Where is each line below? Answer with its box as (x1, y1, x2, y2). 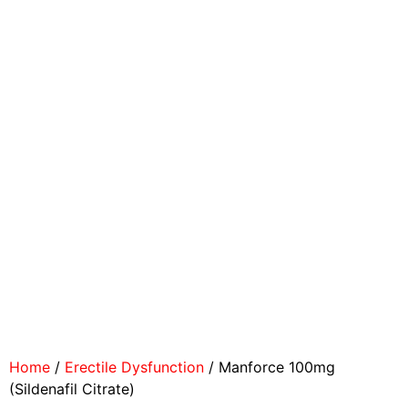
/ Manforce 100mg (204, 357, 335, 376)
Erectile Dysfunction (65, 357, 204, 376)
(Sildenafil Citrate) (9, 379, 135, 398)
